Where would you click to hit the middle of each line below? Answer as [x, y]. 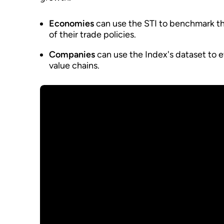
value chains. [74, 65]
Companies [72, 54]
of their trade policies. [92, 34]
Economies [71, 23]
